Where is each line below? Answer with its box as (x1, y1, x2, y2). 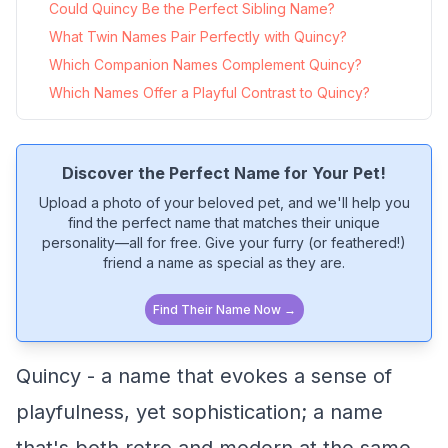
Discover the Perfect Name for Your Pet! (62, 163, 386, 183)
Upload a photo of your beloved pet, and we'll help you (38, 194, 410, 211)
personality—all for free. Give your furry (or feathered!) (42, 234, 406, 251)
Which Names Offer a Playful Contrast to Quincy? (49, 84, 370, 101)
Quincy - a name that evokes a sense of (16, 364, 392, 388)
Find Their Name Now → (152, 302, 296, 317)
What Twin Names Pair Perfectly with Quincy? (49, 28, 347, 45)
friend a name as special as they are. (103, 254, 345, 271)
